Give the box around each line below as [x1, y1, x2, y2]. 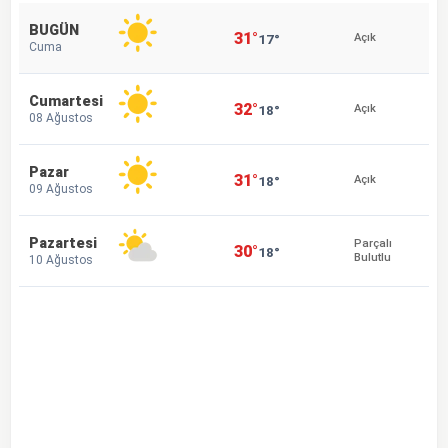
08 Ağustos [29, 110, 93, 125]
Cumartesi [29, 92, 103, 110]
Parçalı [354, 237, 392, 250]
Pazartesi [29, 234, 97, 252]
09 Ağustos [29, 181, 93, 196]
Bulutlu [354, 251, 391, 264]
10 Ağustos [29, 252, 93, 267]
